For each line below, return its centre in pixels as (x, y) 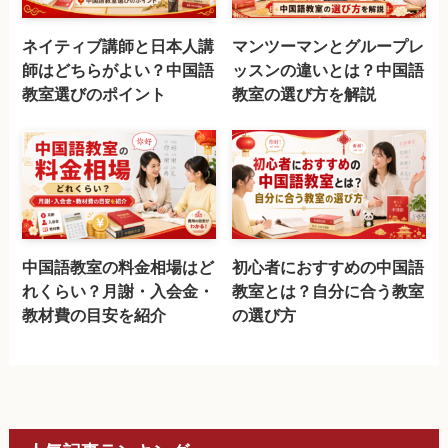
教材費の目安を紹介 (94, 315)
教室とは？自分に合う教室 (328, 291)
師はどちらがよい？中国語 (118, 70)
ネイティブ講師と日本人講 (118, 46)
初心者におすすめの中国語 (328, 267)
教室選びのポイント (94, 94)
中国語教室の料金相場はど (118, 267)
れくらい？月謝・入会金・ (118, 291)
